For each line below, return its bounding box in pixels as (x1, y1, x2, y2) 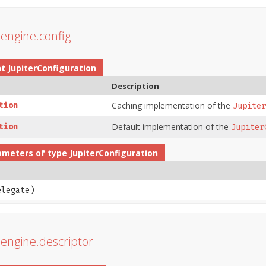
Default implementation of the (112, 121, 231, 132)
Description (112, 80, 159, 91)
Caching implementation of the (112, 99, 233, 111)
